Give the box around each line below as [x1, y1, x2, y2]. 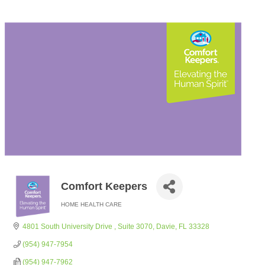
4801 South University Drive [22, 222, 114, 231]
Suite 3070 [118, 222, 153, 231]
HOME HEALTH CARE [60, 201, 122, 208]
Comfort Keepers [60, 180, 147, 192]
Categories [60, 209, 92, 216]
